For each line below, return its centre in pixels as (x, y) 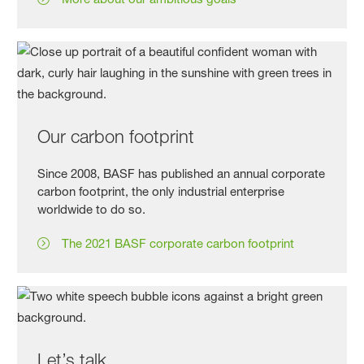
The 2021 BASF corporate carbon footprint (178, 243)
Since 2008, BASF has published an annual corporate (182, 173)
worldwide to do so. (92, 209)
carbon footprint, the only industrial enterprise (161, 191)
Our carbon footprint (116, 136)
